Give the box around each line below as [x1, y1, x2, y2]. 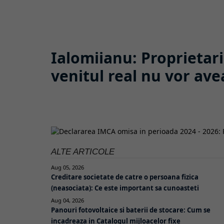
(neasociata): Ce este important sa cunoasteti [51, 183, 199, 192]
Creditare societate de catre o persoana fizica [51, 172, 198, 181]
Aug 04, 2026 [51, 196, 84, 204]
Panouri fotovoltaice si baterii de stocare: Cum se [51, 205, 210, 214]
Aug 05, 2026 [51, 163, 84, 171]
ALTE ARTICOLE [51, 147, 114, 156]
